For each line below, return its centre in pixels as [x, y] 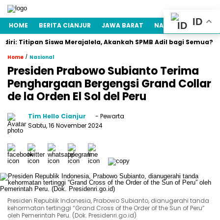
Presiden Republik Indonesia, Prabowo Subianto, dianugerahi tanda [108, 201]
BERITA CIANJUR [65, 25]
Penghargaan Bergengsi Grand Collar [109, 84]
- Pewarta [109, 116]
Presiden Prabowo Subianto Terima [103, 71]
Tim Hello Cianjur [57, 116]
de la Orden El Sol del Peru [77, 96]
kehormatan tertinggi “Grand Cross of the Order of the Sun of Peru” [106, 208]
